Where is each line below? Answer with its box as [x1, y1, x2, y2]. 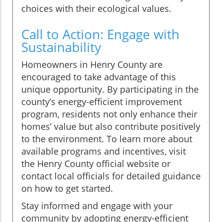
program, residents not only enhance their [21, 108, 197, 120]
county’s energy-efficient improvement [21, 95, 182, 108]
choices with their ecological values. [21, 2, 171, 14]
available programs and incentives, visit [21, 145, 186, 157]
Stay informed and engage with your [21, 199, 172, 212]
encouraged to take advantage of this [21, 70, 176, 83]
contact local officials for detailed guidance [21, 169, 201, 182]
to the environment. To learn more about [21, 132, 192, 145]
